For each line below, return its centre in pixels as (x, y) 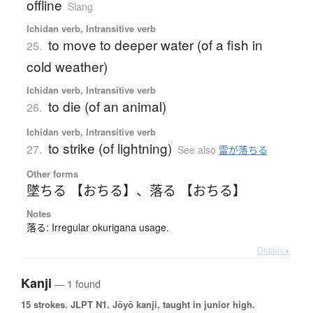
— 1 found (76, 283)
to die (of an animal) (107, 105)
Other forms (52, 173)
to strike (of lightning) (110, 147)
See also (198, 149)
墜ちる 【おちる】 (81, 189)
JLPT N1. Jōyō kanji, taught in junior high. (161, 304)
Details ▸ (274, 249)
